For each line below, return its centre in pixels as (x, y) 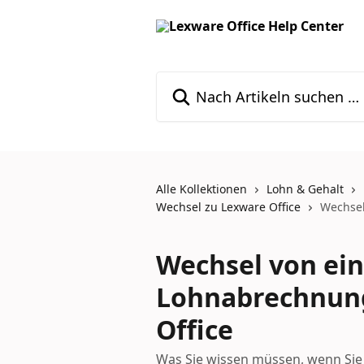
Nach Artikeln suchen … (227, 80)
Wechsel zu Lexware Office (228, 207)
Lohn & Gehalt (305, 189)
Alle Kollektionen (201, 189)
